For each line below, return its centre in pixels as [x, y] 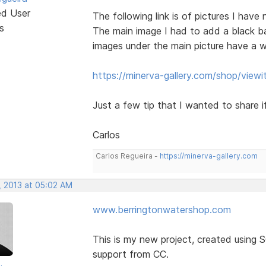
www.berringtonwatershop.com [161, 209]
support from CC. [130, 254]
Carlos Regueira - [127, 156]
